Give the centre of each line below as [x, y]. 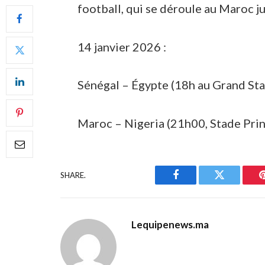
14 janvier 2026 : [122, 46]
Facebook [195, 184]
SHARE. [73, 175]
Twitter [234, 184]
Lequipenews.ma [170, 225]
